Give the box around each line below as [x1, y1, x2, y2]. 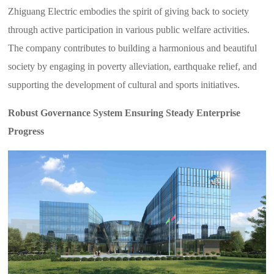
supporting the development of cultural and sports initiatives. [8, 80, 240, 91]
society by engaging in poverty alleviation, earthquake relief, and [8, 61, 257, 72]
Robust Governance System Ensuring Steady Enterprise [8, 108, 241, 119]
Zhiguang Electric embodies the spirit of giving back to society [8, 6, 250, 17]
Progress [8, 126, 45, 137]
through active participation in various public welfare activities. [8, 24, 250, 35]
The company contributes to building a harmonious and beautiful [8, 43, 257, 54]
